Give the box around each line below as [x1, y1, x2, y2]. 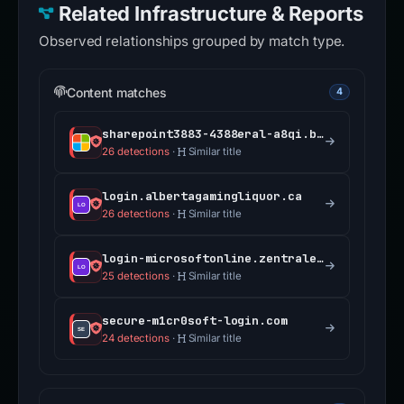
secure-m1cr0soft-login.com [102, 313, 288, 329]
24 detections [102, 332, 170, 345]
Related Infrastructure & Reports [58, 2, 363, 26]
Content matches [66, 84, 167, 100]
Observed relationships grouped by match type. [39, 32, 345, 50]
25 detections [102, 270, 170, 283]
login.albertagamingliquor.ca [102, 188, 302, 205]
